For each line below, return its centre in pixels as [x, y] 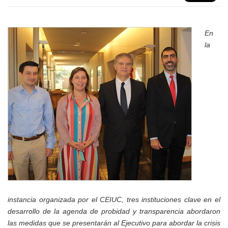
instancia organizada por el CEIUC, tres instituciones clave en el [114, 199]
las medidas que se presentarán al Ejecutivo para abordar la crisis [114, 223]
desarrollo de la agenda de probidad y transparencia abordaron [114, 211]
